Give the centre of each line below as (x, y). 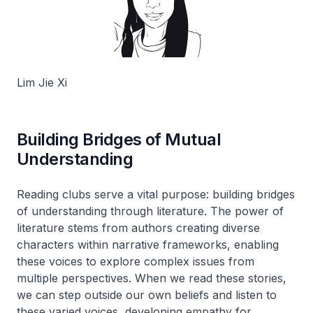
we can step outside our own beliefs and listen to (147, 294)
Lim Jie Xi (42, 82)
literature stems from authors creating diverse (138, 227)
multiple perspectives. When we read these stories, (152, 278)
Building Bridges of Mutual (119, 139)
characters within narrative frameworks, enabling (148, 244)
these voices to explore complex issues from (136, 261)
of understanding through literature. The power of (150, 211)
